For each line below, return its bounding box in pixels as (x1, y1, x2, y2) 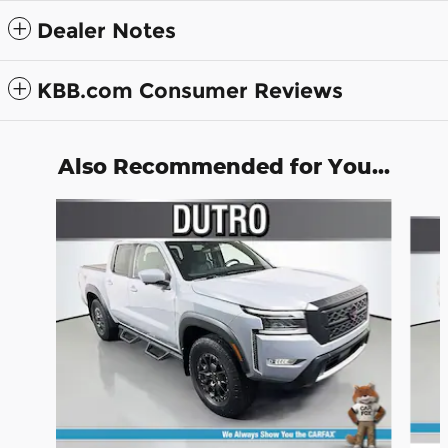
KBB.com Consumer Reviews (37, 78, 343, 103)
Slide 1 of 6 (7, 200, 80, 217)
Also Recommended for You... (58, 153, 390, 179)
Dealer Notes (37, 18, 176, 43)
